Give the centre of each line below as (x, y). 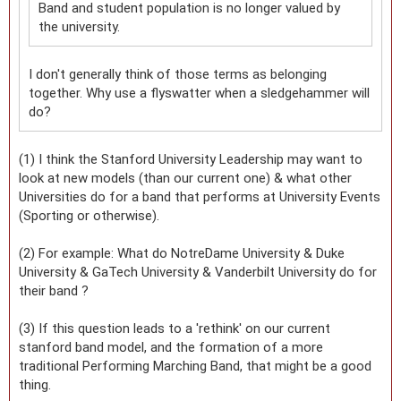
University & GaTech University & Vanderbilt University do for (198, 272)
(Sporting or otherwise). (89, 215)
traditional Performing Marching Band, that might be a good (195, 366)
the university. (79, 26)
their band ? (54, 290)
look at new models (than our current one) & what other (185, 178)
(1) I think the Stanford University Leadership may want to (191, 159)
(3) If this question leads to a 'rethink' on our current (175, 328)
